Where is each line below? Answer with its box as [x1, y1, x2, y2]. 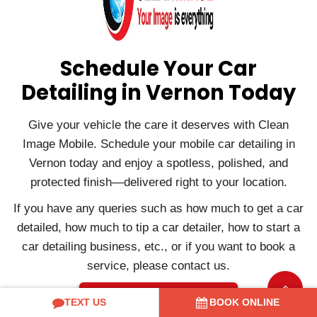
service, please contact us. [87, 258, 230, 272]
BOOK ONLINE [209, 296, 280, 308]
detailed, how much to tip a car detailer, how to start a [17, 220, 300, 234]
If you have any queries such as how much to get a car [13, 201, 304, 215]
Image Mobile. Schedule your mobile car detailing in [22, 137, 295, 151]
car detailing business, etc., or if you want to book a [22, 239, 295, 253]
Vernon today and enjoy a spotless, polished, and [29, 156, 288, 170]
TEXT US [64, 296, 106, 308]
